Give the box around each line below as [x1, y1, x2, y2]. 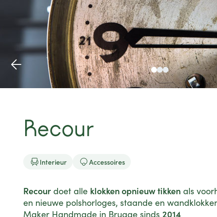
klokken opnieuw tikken [90, 185, 181, 197]
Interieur [40, 157, 67, 167]
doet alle [51, 185, 90, 197]
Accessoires [89, 157, 125, 167]
